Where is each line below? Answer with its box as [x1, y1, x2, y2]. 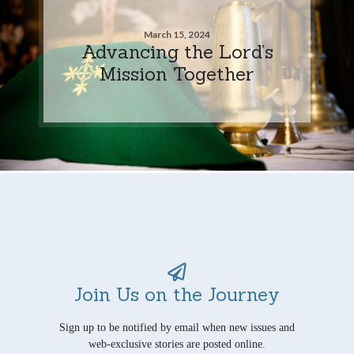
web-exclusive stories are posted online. [88, 337, 265, 350]
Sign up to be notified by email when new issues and [59, 321, 295, 333]
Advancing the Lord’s [81, 39, 273, 63]
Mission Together [100, 61, 254, 85]
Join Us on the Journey [74, 281, 280, 306]
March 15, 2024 [144, 28, 210, 40]
